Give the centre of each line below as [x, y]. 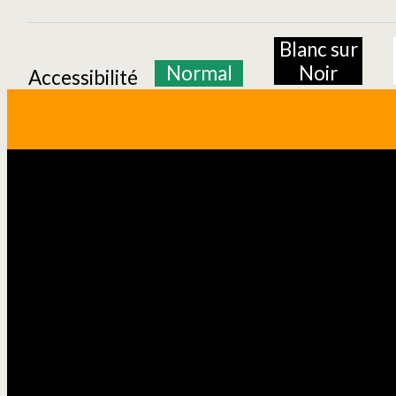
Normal [199, 73]
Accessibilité [83, 78]
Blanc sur [318, 49]
